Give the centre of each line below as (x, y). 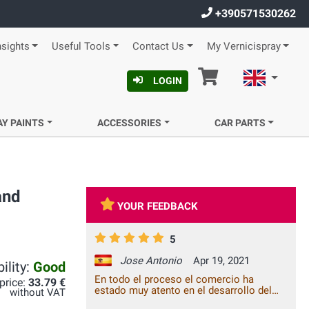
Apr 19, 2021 (219, 261)
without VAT (38, 293)
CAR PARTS (240, 123)
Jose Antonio (151, 261)
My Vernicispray (243, 47)
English (286, 76)
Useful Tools (81, 47)
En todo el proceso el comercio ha (174, 280)
